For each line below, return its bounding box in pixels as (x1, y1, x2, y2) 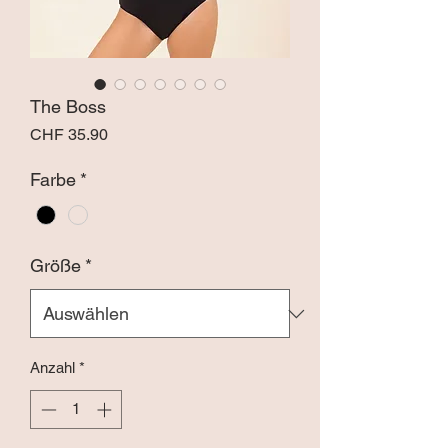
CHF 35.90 (30, 125, 108, 144)
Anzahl (30, 359, 75, 377)
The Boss (30, 96, 106, 117)
